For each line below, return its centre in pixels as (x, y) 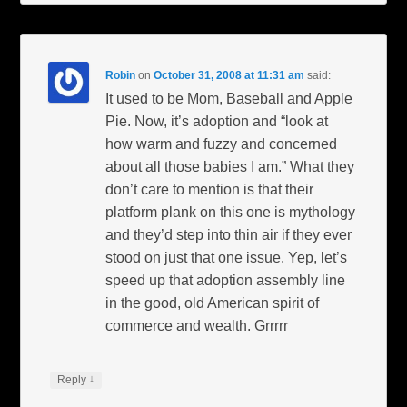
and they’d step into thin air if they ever (229, 235)
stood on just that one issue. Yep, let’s (227, 258)
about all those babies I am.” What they (230, 167)
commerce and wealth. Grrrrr (197, 326)
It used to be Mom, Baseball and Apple (229, 99)
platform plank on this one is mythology (231, 213)
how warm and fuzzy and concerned (222, 144)
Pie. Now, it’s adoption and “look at (217, 122)
